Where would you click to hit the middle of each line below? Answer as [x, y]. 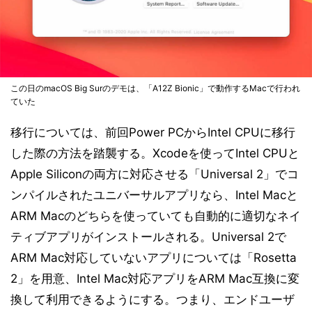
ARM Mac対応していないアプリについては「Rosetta [154, 257]
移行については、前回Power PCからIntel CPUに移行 [153, 132]
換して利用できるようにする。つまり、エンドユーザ [153, 299]
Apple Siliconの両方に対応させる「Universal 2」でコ [155, 174]
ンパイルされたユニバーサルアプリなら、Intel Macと [154, 195]
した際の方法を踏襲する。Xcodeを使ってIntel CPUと [155, 153]
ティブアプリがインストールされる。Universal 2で [148, 236]
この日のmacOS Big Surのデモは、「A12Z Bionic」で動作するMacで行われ [155, 88]
